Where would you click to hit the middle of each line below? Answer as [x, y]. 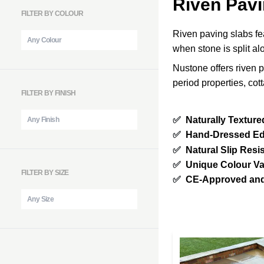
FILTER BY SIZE [45, 173]
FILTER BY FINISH [49, 93]
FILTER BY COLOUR [52, 14]
